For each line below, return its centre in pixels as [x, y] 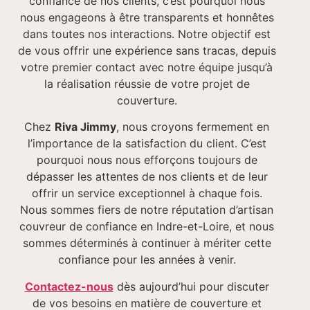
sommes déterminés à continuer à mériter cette [147, 243]
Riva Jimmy [85, 127]
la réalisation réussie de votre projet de [147, 84]
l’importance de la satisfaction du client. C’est [147, 144]
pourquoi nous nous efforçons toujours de [147, 160]
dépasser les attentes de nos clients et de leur [147, 177]
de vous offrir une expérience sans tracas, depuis [147, 51]
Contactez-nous [69, 286]
